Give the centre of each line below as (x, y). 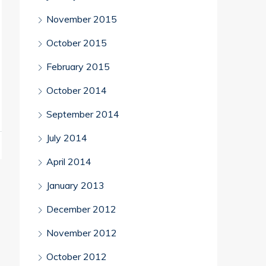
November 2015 (82, 19)
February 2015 (78, 66)
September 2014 (83, 114)
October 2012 (77, 256)
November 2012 (82, 233)
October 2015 (77, 43)
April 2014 (69, 161)
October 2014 (77, 90)
